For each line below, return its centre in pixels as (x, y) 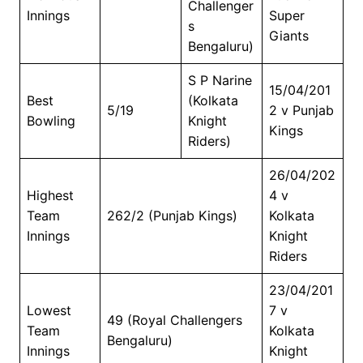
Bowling (51, 120)
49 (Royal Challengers (174, 320)
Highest (50, 195)
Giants (288, 35)
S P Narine (220, 80)
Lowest (49, 310)
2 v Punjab (301, 110)
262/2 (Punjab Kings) (172, 215)
